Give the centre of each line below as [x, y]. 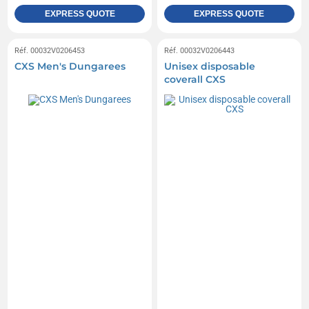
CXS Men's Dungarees [70, 67]
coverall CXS [195, 80]
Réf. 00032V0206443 [199, 51]
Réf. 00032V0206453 [50, 51]
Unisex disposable [210, 67]
